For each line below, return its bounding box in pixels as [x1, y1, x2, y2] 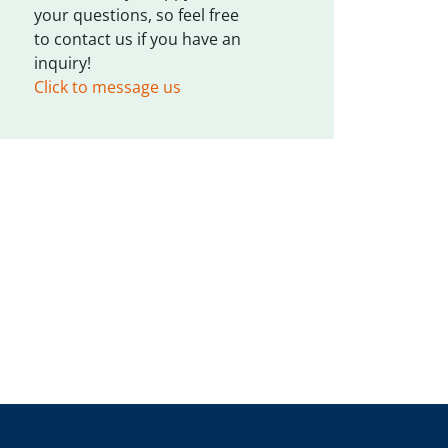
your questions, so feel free [34, 4, 239, 26]
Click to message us [34, 76, 181, 98]
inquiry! [34, 52, 91, 74]
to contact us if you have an [34, 28, 241, 50]
